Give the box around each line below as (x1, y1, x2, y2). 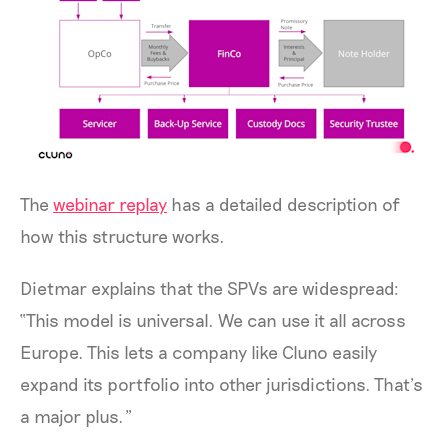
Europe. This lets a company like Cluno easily (20, 340, 377, 363)
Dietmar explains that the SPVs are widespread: (20, 276, 399, 299)
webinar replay (53, 192, 167, 215)
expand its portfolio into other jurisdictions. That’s (20, 372, 423, 395)
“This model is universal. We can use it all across (20, 308, 406, 331)
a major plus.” (20, 404, 132, 427)
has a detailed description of (167, 192, 400, 215)
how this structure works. (20, 224, 225, 247)
